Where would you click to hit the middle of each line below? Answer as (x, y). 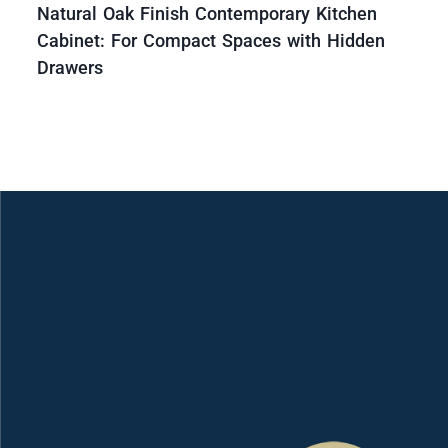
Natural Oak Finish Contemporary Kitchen (207, 14)
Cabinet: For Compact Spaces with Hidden (211, 41)
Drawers (70, 68)
